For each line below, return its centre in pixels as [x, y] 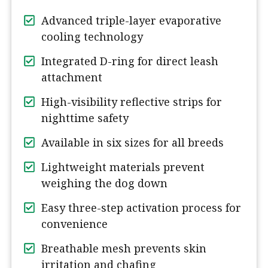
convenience [74, 224]
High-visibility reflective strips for [132, 102]
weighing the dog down [104, 183]
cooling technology [92, 37]
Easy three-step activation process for [141, 208]
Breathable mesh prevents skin [124, 249]
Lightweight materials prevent [123, 167]
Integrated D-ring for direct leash [130, 61]
